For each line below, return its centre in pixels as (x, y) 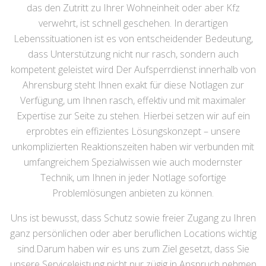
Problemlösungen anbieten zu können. (133, 193)
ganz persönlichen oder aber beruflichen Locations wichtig (133, 233)
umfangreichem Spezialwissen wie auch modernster (133, 162)
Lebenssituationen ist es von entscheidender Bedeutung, (133, 39)
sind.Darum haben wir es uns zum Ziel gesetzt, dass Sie (133, 249)
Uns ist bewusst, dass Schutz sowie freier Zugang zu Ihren (133, 218)
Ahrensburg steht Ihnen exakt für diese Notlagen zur (133, 85)
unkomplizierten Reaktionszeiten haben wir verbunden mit (133, 147)
